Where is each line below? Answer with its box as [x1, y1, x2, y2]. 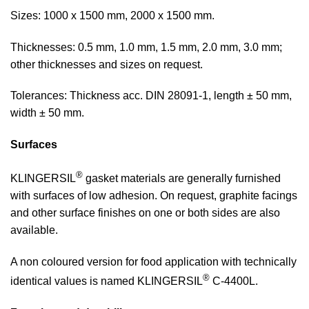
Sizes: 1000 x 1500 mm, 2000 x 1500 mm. [10, 9, 215, 21]
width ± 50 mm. [10, 107, 84, 119]
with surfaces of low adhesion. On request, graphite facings [10, 190, 297, 202]
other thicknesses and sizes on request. [10, 58, 203, 70]
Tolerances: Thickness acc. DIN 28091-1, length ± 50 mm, [10, 90, 292, 102]
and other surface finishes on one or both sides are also [10, 207, 280, 219]
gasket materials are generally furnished [83, 172, 281, 185]
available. [10, 224, 58, 237]
